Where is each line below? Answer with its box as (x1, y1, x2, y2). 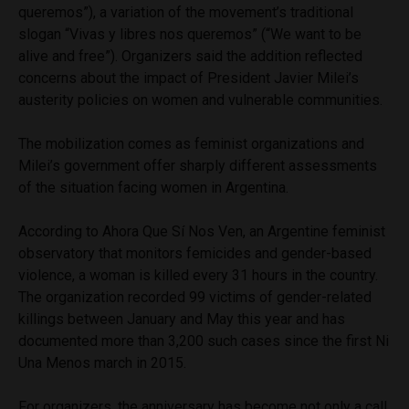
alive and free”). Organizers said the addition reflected (18, 47, 362, 65)
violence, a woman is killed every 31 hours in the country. (18, 266, 378, 284)
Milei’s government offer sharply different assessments (18, 156, 377, 174)
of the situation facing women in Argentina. (18, 178, 288, 196)
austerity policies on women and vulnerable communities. (18, 90, 383, 109)
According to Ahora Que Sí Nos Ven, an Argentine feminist (18, 222, 385, 240)
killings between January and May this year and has (18, 309, 345, 328)
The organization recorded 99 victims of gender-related (18, 288, 372, 306)
